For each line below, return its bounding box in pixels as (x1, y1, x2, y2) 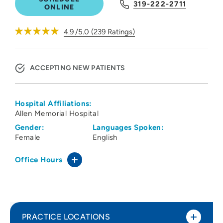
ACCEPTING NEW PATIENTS (30, 64, 125, 73)
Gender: (15, 123, 45, 132)
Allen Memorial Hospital (15, 109, 99, 118)
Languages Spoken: (92, 123, 164, 132)
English (92, 133, 117, 142)
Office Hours (15, 155, 63, 165)
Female (15, 133, 40, 142)
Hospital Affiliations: (15, 99, 92, 109)
